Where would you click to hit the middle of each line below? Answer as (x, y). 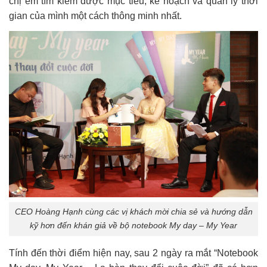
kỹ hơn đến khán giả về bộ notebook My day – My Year (133, 226)
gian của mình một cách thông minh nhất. (95, 15)
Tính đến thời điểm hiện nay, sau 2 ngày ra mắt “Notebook (133, 253)
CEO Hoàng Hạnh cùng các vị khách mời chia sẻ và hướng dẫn (133, 212)
